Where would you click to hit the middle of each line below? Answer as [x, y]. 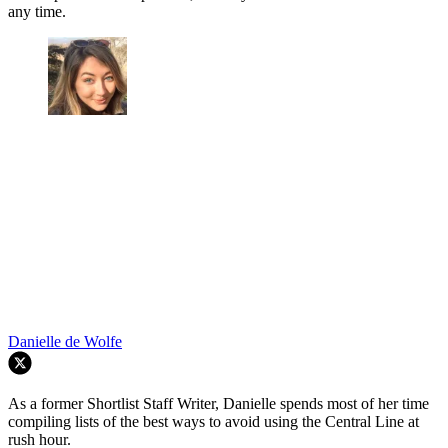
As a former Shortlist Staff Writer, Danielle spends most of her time [218, 404]
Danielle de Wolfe [65, 342]
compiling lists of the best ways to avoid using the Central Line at [213, 422]
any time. [37, 11]
